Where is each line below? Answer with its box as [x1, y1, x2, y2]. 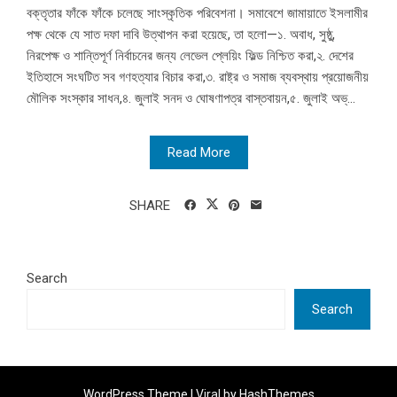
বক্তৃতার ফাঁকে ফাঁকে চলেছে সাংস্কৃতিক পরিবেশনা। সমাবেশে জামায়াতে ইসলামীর [27, 5, 368, 22]
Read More [167, 144, 230, 161]
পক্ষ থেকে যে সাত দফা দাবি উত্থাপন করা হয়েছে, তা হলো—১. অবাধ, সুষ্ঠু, [27, 27, 335, 43]
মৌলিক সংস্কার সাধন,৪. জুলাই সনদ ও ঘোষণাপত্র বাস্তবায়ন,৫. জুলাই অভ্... [27, 90, 355, 107]
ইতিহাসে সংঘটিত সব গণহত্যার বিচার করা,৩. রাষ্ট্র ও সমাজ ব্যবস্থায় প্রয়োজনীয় [27, 69, 369, 86]
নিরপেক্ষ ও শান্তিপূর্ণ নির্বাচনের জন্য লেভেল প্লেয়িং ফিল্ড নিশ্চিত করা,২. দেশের [27, 48, 354, 65]
